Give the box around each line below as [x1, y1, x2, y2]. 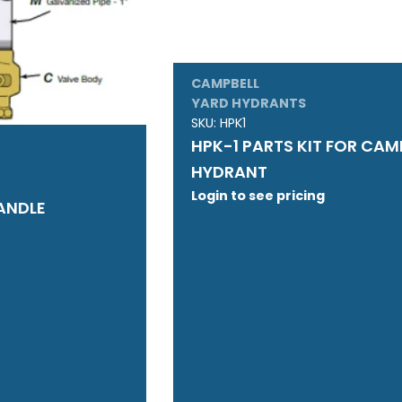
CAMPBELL [191, 74, 260, 93]
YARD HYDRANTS [191, 94, 307, 113]
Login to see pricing [191, 187, 326, 205]
